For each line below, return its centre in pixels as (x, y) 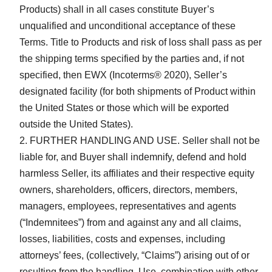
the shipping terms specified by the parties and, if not (132, 58)
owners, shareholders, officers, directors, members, (128, 189)
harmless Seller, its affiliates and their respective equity (137, 173)
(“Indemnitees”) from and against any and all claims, (130, 222)
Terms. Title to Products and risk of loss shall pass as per (141, 42)
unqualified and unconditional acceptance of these (127, 25)
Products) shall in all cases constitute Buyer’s (117, 9)
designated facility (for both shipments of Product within (138, 91)
